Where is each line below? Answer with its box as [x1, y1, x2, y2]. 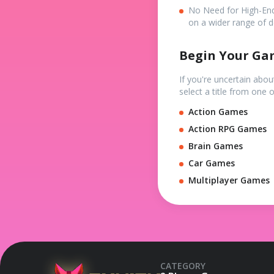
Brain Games [188, 140, 243, 152]
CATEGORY [160, 260, 206, 272]
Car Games [188, 157, 235, 169]
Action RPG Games [188, 123, 267, 135]
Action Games [188, 106, 248, 118]
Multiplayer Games [188, 174, 270, 187]
